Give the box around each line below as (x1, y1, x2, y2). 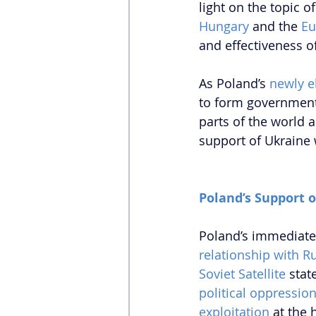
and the (249, 18, 301, 35)
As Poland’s (199, 75, 269, 92)
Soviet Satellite (199, 265, 286, 283)
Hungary (199, 18, 249, 35)
